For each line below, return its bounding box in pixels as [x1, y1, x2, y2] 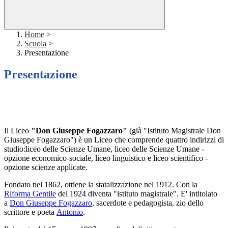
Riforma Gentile [4, 189, 56, 198]
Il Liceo [4, 126, 31, 135]
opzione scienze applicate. [4, 163, 88, 172]
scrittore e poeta [4, 208, 56, 217]
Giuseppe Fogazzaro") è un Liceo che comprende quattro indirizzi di [4, 135, 224, 145]
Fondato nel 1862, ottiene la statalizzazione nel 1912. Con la [4, 180, 197, 189]
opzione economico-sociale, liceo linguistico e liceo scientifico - [4, 154, 208, 163]
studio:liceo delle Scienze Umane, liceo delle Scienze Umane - [4, 145, 204, 154]
